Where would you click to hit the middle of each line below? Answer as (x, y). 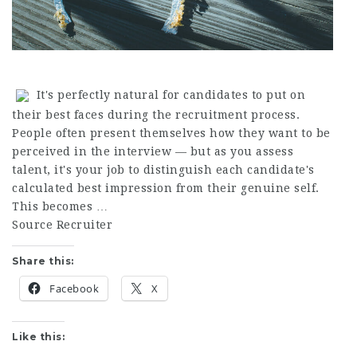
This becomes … (60, 206)
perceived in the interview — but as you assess (153, 151)
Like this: (38, 336)
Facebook (74, 288)
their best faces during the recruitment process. (156, 114)
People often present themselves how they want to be (171, 133)
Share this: (43, 261)
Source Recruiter (62, 224)
